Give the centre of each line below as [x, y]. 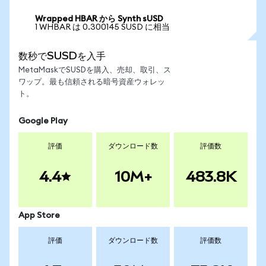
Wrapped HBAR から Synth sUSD [99, 19]
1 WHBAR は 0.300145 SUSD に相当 [102, 27]
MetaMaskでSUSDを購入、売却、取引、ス [95, 70]
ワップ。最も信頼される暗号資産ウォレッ [92, 82]
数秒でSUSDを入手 [62, 56]
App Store [39, 216]
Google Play [43, 121]
